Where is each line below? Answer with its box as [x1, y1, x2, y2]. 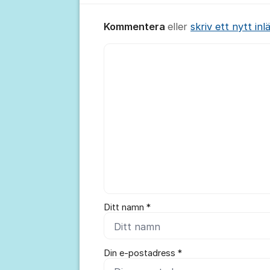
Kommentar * [104, 45, 158, 56]
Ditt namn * [104, 202, 151, 213]
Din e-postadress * [104, 248, 182, 259]
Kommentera [104, 20, 168, 33]
